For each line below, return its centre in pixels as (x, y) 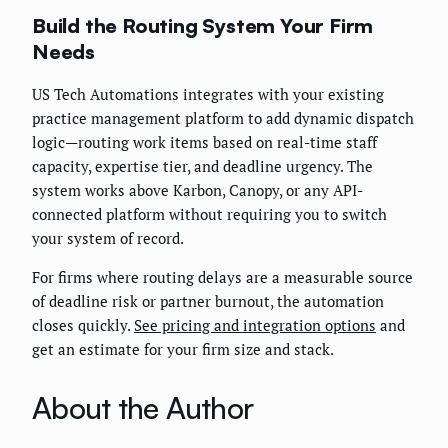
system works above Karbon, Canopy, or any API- (197, 189)
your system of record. (108, 237)
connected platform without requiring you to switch (209, 213)
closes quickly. (83, 324)
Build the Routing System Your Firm (203, 26)
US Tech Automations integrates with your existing (208, 93)
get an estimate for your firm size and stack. (183, 348)
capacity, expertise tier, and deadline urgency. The (202, 165)
